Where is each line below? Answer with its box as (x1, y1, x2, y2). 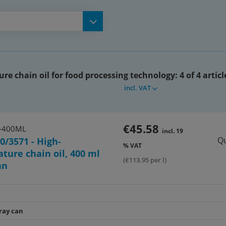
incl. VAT (124, 83, 151, 92)
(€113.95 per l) (123, 155, 166, 164)
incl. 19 (161, 127, 183, 135)
